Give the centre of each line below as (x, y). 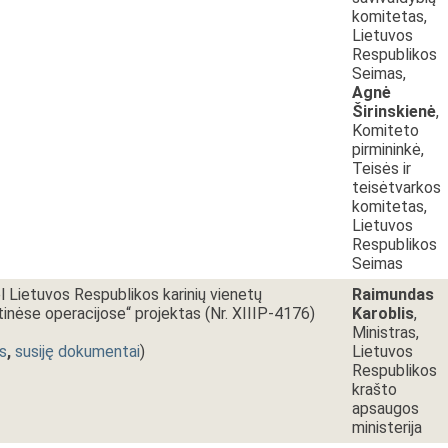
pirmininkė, (388, 149)
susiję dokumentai (77, 351)
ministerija (387, 427)
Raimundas (393, 294)
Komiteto (385, 130)
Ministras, (385, 332)
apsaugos (385, 408)
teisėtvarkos (396, 187)
